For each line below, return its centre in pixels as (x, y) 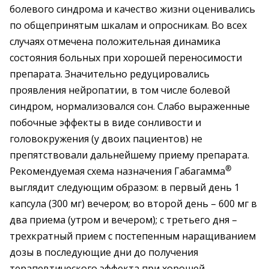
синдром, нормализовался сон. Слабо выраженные (130, 106)
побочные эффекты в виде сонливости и (105, 122)
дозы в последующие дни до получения (104, 252)
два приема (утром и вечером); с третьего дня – (123, 220)
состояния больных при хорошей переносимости (126, 58)
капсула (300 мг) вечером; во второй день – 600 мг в (133, 204)
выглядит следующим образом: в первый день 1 (125, 187)
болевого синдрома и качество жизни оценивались (132, 9)
